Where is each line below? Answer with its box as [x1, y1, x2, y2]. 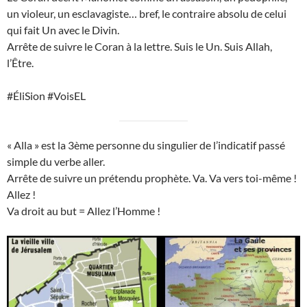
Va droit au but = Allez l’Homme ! [7, 204, 160, 218]
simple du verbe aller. [7, 155, 105, 169]
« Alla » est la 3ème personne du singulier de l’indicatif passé [7, 138, 285, 152]
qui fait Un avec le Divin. [7, 23, 119, 37]
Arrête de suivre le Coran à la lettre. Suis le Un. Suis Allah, [7, 40, 272, 53]
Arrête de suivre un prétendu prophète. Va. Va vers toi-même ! [7, 171, 297, 185]
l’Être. [7, 56, 34, 70]
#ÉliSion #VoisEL [7, 89, 86, 103]
